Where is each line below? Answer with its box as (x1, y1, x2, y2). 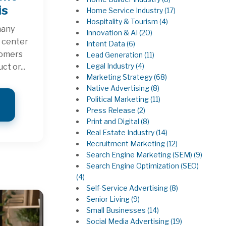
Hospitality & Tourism (86, 17, 160, 26)
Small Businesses (86, 206, 148, 215)
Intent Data (86, 39, 127, 48)
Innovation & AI (86, 28, 140, 37)
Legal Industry (86, 62, 136, 71)
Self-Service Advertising (86, 184, 170, 193)
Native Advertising (86, 84, 151, 93)
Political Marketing (86, 95, 151, 104)
